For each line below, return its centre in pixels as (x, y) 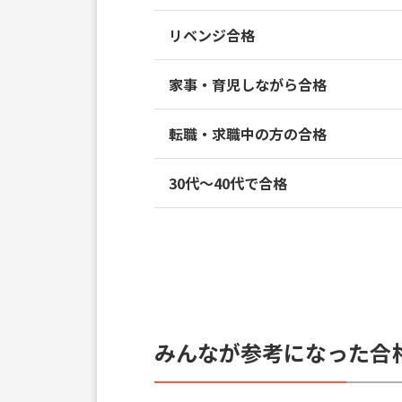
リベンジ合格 (212, 35)
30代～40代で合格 (228, 183)
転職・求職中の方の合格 (248, 134)
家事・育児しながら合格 (248, 84)
